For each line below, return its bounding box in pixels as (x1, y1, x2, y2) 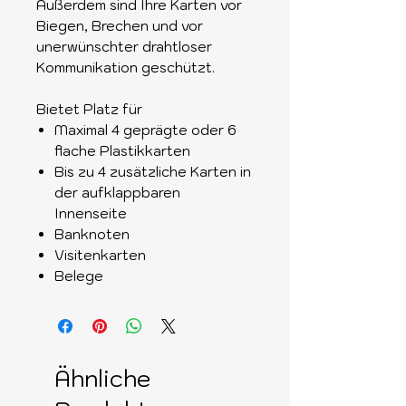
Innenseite (54, 204, 127, 222)
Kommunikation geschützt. (36, 58, 215, 76)
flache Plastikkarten (54, 141, 190, 159)
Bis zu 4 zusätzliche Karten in (54, 162, 251, 180)
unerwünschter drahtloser (36, 37, 212, 55)
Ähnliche (54, 362, 150, 393)
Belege (54, 266, 103, 285)
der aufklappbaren (54, 183, 180, 201)
